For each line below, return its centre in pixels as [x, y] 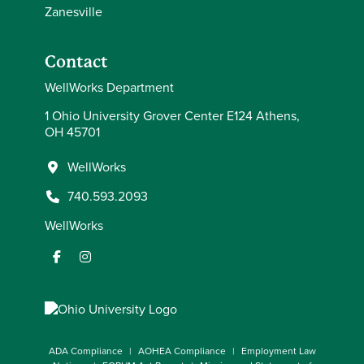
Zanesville [74, 11]
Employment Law [278, 351]
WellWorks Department [109, 87]
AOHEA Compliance [182, 351]
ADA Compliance [85, 351]
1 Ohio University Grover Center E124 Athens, [172, 115]
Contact [76, 62]
